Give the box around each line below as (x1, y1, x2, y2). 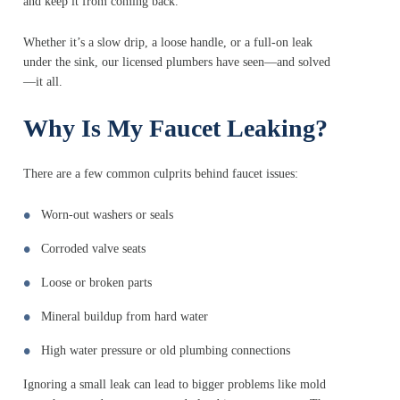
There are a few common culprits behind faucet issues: (23, 167, 298, 181)
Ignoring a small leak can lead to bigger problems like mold (23, 378, 326, 392)
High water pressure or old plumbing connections (41, 344, 290, 358)
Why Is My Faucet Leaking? (23, 114, 328, 143)
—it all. (23, 75, 62, 89)
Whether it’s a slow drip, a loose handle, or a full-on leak (23, 36, 312, 50)
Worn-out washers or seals (41, 208, 173, 222)
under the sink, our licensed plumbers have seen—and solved (23, 55, 330, 70)
